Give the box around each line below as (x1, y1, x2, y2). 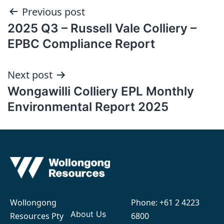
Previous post (22, 4, 85, 18)
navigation (7, 26, 94, 48)
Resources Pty (10, 210, 63, 222)
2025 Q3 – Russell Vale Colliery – (7, 20, 196, 35)
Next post (7, 67, 52, 81)
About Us (70, 209, 118, 219)
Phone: (131, 197, 159, 208)
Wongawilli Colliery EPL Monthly (7, 83, 194, 98)
